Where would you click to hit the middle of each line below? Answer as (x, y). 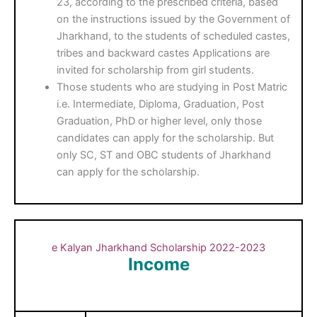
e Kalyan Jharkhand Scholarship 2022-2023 (158, 248)
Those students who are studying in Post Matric (172, 87)
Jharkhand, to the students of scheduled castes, (174, 36)
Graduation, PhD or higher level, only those (160, 121)
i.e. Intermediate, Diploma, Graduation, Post (161, 104)
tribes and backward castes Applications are (163, 53)
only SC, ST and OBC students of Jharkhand (164, 155)
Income (158, 265)
